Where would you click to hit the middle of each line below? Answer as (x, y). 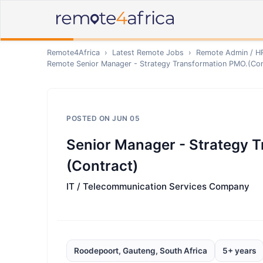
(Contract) (102, 166)
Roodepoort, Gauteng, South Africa (141, 251)
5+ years (239, 251)
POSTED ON (89, 118)
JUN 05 (126, 118)
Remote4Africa (73, 53)
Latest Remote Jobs (148, 53)
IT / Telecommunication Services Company (158, 186)
